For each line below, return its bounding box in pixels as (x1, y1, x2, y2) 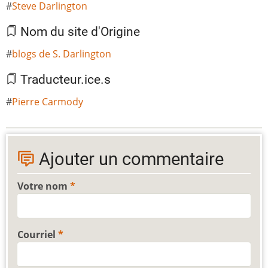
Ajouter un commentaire (35, 149, 224, 170)
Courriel (17, 228, 56, 242)
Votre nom (17, 179, 68, 193)
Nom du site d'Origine (17, 25, 140, 39)
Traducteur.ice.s (17, 72, 111, 87)
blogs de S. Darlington (12, 47, 111, 61)
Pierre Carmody (12, 95, 83, 109)
